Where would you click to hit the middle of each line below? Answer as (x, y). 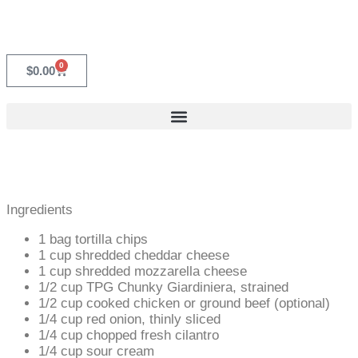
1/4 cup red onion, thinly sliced (129, 319)
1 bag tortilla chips (93, 239)
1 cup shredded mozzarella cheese (143, 271)
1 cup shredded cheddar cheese (134, 255)
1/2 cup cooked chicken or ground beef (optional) (184, 303)
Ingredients (40, 210)
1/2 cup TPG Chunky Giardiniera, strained (163, 287)
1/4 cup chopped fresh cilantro (129, 335)
